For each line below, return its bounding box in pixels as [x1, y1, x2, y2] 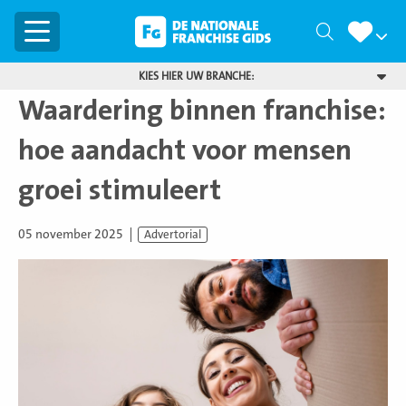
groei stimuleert [18, 174, 221, 207]
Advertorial [144, 228, 201, 242]
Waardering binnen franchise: [18, 94, 386, 127]
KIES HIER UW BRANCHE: [138, 70, 254, 82]
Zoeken [333, 22, 387, 43]
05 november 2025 [18, 227, 123, 242]
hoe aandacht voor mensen [18, 134, 352, 167]
